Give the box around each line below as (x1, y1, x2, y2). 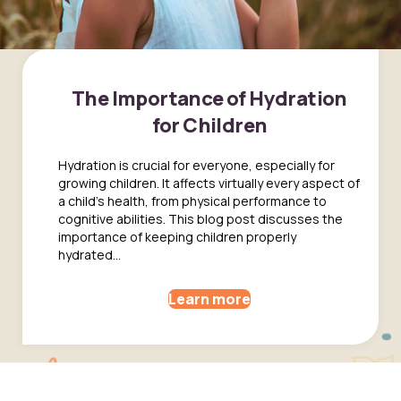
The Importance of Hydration (72, 85, 347, 113)
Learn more (168, 289, 251, 310)
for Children (151, 112, 268, 140)
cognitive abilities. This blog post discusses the (58, 210, 343, 228)
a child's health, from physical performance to (58, 192, 327, 210)
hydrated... (58, 246, 121, 264)
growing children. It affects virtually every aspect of (58, 175, 360, 192)
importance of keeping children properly (58, 228, 296, 246)
